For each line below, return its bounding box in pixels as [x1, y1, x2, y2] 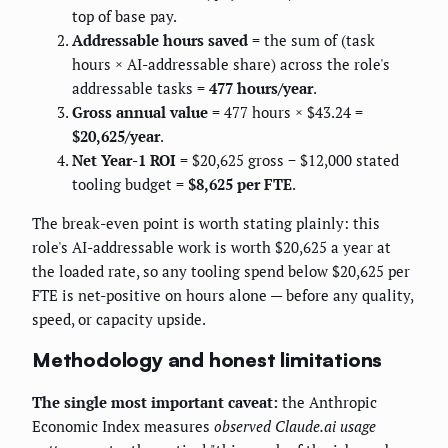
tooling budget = [72, 173, 188, 194]
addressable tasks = [72, 77, 209, 98]
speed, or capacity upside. [32, 308, 206, 329]
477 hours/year [209, 77, 313, 98]
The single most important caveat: [32, 391, 278, 412]
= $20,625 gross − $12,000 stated [176, 149, 399, 170]
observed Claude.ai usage [214, 415, 376, 436]
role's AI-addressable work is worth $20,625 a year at [32, 236, 391, 257]
